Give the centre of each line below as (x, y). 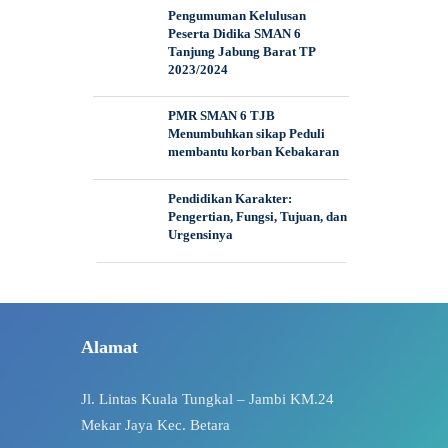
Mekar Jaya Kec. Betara (155, 425)
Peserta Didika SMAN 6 (234, 34)
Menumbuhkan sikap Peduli (246, 134)
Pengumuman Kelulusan (236, 16)
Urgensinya (200, 235)
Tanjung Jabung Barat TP (241, 52)
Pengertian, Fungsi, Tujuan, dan (257, 217)
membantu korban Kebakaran (253, 152)
